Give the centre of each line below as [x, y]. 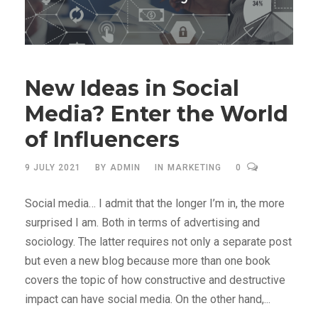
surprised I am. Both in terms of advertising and [142, 223]
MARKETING [194, 168]
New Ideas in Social [132, 88]
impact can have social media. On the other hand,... [148, 299]
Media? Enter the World [157, 114]
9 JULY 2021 [53, 168]
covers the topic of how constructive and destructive [155, 280]
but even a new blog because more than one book [148, 261]
